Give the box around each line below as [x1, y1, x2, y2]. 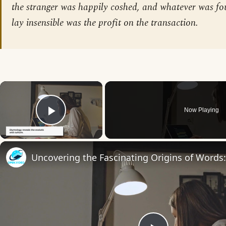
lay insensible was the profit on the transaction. [12, 16, 198, 30]
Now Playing [184, 106, 219, 114]
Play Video [51, 116, 124, 133]
